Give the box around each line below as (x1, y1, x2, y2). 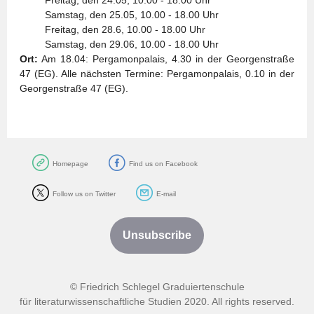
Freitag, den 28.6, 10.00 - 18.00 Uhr (20, 24, 205, 35)
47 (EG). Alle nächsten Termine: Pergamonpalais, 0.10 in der (20, 68, 294, 79)
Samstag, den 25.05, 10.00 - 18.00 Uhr (20, 9, 219, 20)
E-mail (156, 190, 176, 198)
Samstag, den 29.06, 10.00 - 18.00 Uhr (20, 39, 219, 50)
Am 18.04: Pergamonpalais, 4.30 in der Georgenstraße (38, 53, 294, 64)
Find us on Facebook (129, 160, 198, 168)
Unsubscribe (123, 229, 191, 241)
